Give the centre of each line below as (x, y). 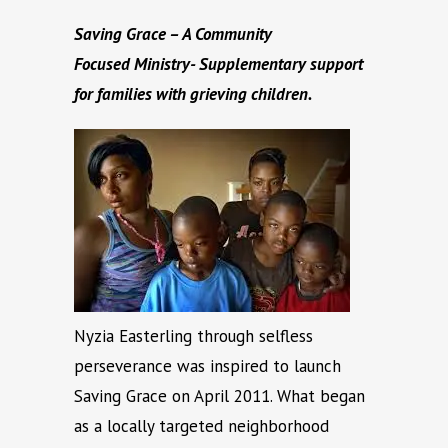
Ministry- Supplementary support (248, 64)
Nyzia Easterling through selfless (193, 336)
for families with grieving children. (194, 94)
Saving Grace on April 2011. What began (219, 396)
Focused (104, 64)
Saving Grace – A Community (173, 34)
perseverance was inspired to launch (207, 366)
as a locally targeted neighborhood (201, 426)
